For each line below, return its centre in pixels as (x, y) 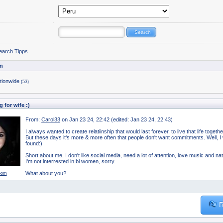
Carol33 (51, 119)
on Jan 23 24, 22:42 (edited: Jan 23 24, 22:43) (117, 119)
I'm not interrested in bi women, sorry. (70, 161)
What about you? (47, 173)
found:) (34, 143)
